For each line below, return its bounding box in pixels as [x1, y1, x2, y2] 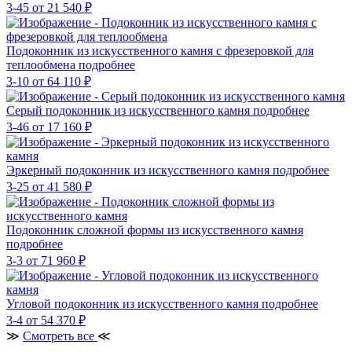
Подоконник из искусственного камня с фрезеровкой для [6, 43, 313, 57]
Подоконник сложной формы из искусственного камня [6, 222, 303, 236]
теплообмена [6, 57, 79, 71]
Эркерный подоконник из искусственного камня [6, 163, 273, 177]
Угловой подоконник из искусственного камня [6, 296, 262, 310]
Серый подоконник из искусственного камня [6, 103, 253, 117]
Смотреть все [23, 328, 97, 343]
